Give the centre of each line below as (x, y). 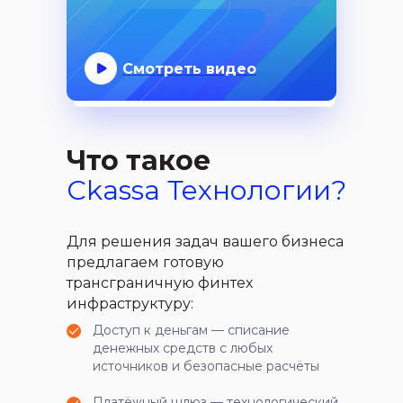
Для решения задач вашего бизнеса (205, 242)
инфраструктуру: (130, 304)
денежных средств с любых (183, 349)
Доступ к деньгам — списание (191, 331)
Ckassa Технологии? (206, 191)
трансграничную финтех (160, 283)
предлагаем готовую (145, 263)
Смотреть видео (189, 69)
